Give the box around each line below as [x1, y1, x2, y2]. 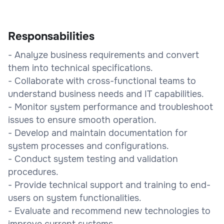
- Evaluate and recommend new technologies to [8, 205, 210, 216]
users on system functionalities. [8, 192, 141, 203]
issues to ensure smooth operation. [8, 114, 156, 125]
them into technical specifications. [8, 62, 153, 73]
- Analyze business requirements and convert [8, 49, 199, 60]
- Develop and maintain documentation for [8, 127, 187, 138]
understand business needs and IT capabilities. [8, 88, 204, 99]
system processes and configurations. [8, 140, 169, 151]
